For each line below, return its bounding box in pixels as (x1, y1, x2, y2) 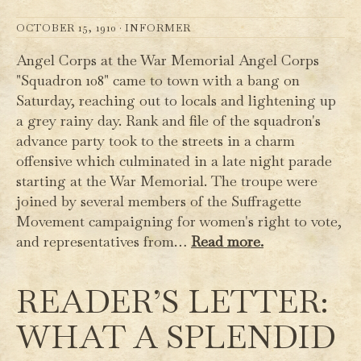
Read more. (191, 232, 263, 251)
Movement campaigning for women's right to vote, (16, 212, 342, 231)
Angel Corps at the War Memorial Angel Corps (16, 51, 319, 70)
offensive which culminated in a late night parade (16, 151, 332, 171)
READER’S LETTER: (16, 280, 328, 323)
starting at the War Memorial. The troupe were (16, 172, 317, 191)
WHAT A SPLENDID (16, 316, 336, 359)
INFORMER (125, 21, 191, 35)
